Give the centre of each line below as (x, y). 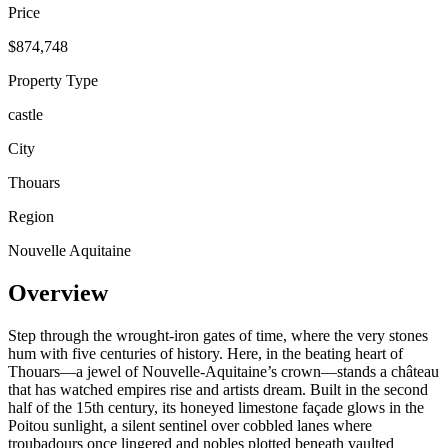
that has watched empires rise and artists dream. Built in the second (218, 389)
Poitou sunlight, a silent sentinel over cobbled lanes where (190, 425)
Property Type (53, 80)
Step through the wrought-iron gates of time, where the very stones (218, 335)
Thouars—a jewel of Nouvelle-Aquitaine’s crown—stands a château (223, 371)
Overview (58, 292)
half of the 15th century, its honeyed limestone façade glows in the (216, 407)
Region (31, 216)
